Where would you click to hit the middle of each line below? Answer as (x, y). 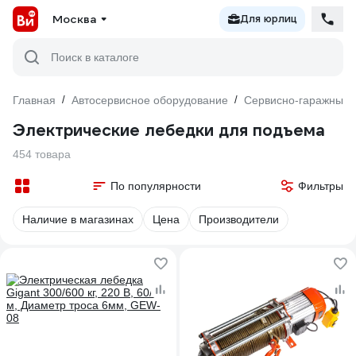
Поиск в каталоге (95, 57)
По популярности (155, 186)
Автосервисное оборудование (150, 100)
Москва (74, 19)
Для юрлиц (269, 19)
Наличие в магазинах (78, 219)
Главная (34, 100)
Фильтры (321, 186)
